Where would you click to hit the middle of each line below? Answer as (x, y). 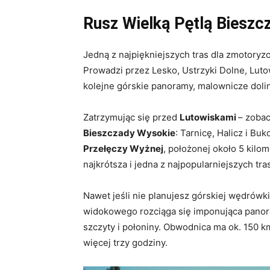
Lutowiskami (209, 118)
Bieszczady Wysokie (129, 133)
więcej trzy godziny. (125, 243)
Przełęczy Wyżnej (123, 149)
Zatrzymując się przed (131, 118)
